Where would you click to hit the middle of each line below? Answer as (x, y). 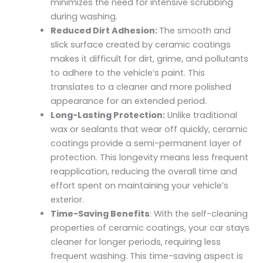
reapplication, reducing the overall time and (144, 172)
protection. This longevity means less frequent (150, 158)
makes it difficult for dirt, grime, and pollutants (150, 59)
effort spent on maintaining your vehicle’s (140, 186)
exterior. (68, 200)
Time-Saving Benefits (100, 214)
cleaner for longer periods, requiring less (136, 242)
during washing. (84, 17)
